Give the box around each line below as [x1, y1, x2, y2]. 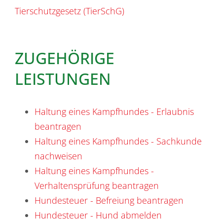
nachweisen [35, 149, 82, 162]
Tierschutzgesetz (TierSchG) [15, 4, 124, 17]
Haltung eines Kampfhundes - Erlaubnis [35, 105, 194, 117]
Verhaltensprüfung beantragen [35, 179, 159, 191]
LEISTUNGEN [15, 68, 111, 89]
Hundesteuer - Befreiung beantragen [35, 194, 184, 206]
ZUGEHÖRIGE [15, 47, 114, 69]
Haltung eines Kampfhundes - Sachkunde [35, 135, 202, 147]
